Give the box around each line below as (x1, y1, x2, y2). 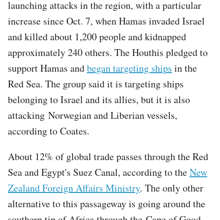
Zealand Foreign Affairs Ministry (8, 181, 140, 194)
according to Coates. (8, 124, 89, 137)
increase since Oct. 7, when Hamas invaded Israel (8, 14, 205, 27)
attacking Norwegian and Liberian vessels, (8, 108, 177, 122)
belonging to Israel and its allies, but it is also (8, 92, 190, 106)
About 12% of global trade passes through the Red (8, 149, 208, 163)
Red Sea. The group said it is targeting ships (8, 77, 184, 90)
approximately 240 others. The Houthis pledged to (8, 45, 208, 59)
